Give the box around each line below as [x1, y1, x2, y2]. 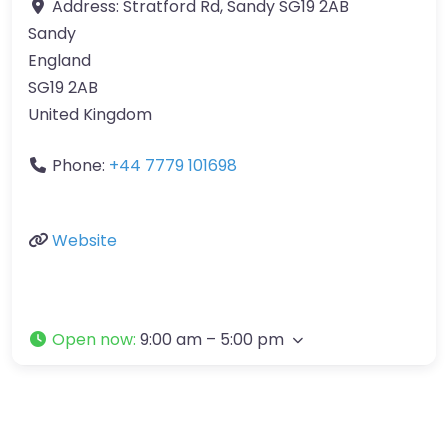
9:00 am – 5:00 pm [140, 327, 284, 351]
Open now [52, 327, 133, 351]
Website [52, 228, 117, 252]
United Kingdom [28, 102, 152, 126]
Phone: [52, 153, 109, 177]
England [28, 48, 91, 72]
